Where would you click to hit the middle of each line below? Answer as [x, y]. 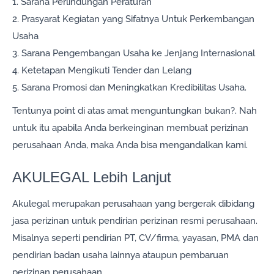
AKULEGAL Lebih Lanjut [92, 177]
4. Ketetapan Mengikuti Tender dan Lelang [102, 71]
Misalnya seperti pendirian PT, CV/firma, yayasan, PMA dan [135, 238]
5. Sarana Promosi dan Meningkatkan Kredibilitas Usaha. [129, 88]
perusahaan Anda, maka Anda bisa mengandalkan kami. [130, 145]
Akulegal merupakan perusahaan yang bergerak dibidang [133, 204]
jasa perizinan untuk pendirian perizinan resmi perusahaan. [135, 221]
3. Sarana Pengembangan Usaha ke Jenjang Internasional [134, 54]
